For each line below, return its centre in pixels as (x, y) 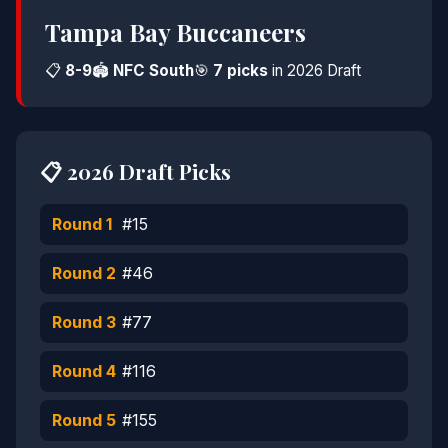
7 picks (240, 70)
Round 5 (84, 419)
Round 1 (82, 223)
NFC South (153, 70)
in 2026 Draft (314, 70)
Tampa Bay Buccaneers (175, 31)
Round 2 (84, 272)
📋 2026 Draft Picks (135, 170)
